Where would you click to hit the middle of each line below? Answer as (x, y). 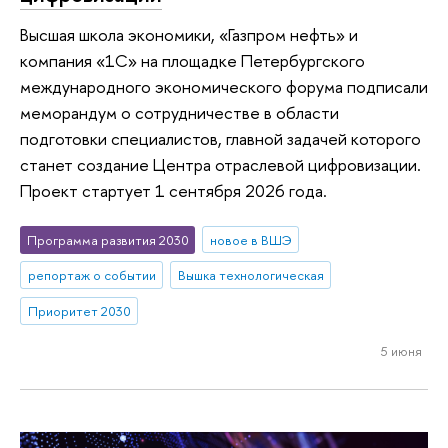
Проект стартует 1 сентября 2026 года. (173, 191)
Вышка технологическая (250, 275)
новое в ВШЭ (250, 239)
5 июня (401, 350)
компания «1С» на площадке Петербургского (192, 61)
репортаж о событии (91, 275)
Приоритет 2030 (79, 311)
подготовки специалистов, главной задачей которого (220, 139)
